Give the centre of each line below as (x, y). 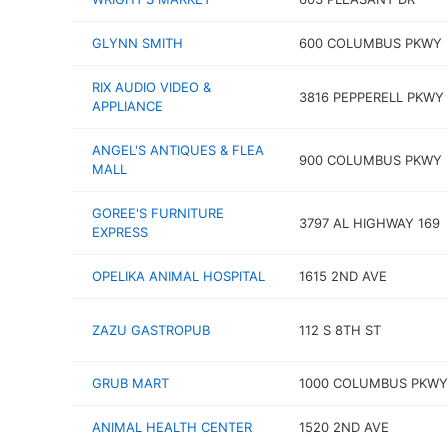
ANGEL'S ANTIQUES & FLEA (178, 150)
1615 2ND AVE (342, 276)
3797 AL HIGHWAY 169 (369, 222)
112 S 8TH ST (339, 329)
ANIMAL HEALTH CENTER (172, 427)
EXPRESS (120, 232)
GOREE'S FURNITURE (158, 213)
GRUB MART (130, 383)
